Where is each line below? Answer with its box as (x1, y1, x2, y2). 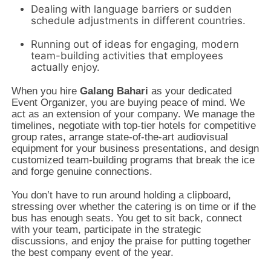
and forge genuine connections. (11, 166, 153, 178)
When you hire (11, 85, 80, 97)
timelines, (11, 120, 56, 132)
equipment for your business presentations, (11, 143, 207, 155)
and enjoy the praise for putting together (68, 235, 252, 247)
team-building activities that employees (31, 50, 224, 62)
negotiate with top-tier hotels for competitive (55, 120, 256, 132)
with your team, (11, 224, 82, 236)
